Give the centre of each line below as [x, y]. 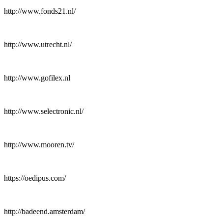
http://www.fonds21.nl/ [40, 11]
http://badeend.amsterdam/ [44, 212]
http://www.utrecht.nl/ [38, 45]
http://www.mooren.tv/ [39, 145]
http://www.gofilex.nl [37, 78]
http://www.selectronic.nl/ [44, 111]
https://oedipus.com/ [35, 178]
